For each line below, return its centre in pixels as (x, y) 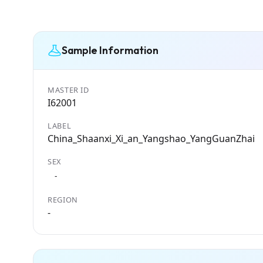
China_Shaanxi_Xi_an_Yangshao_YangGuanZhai (151, 138)
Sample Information (110, 50)
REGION (63, 199)
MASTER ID (68, 90)
